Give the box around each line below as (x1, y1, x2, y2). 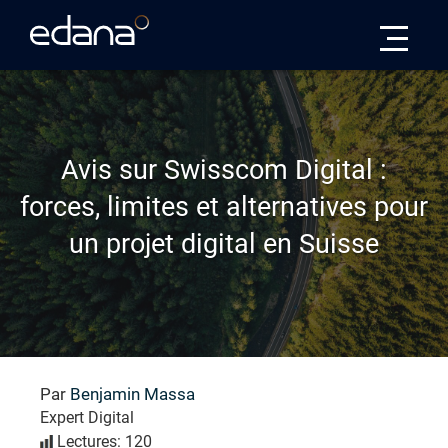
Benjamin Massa (70, 384, 195, 404)
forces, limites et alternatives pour (20, 190, 428, 223)
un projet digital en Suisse (69, 227, 379, 260)
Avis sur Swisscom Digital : (61, 153, 387, 186)
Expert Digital (40, 408, 134, 427)
